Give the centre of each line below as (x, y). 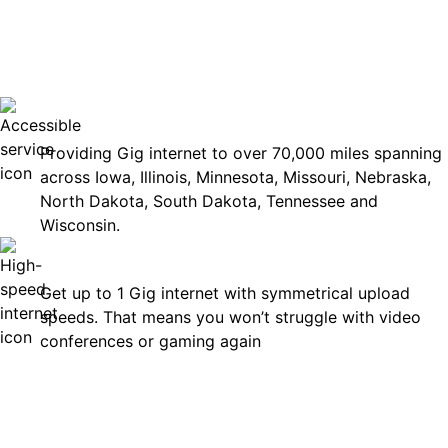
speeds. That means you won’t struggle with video (230, 317)
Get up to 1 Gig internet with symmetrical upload (225, 293)
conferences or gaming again (153, 341)
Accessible (103, 112)
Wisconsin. (82, 225)
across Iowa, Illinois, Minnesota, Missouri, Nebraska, (235, 177)
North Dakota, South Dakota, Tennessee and (209, 201)
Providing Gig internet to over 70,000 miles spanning (241, 153)
